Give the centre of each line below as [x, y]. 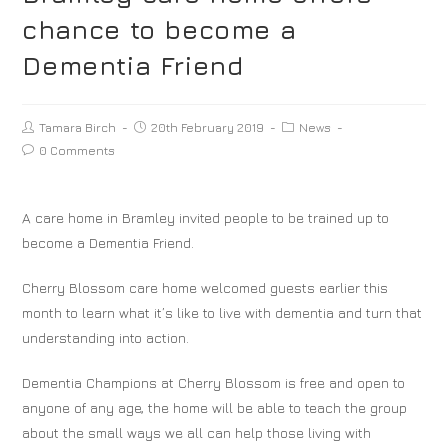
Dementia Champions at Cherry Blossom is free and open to [214, 382]
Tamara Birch [78, 127]
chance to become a [159, 29]
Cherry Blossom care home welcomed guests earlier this [205, 287]
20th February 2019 [208, 127]
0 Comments [77, 150]
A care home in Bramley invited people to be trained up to [206, 217]
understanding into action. [106, 337]
